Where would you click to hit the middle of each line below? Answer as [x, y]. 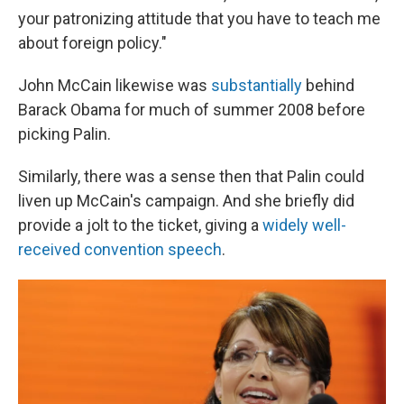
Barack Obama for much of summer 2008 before [192, 110]
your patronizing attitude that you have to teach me [199, 19]
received [49, 250]
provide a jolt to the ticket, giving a [140, 225]
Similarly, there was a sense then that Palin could [191, 177]
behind [328, 86]
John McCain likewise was [115, 86]
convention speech [153, 250]
